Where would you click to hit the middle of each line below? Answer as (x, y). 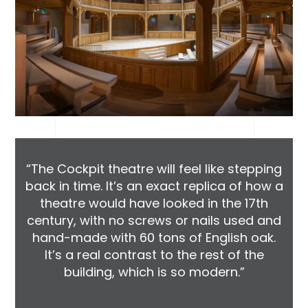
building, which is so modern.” (154, 272)
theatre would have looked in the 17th (154, 203)
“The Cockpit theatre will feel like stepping (154, 169)
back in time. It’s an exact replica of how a (154, 186)
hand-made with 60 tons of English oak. (154, 238)
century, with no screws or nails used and (154, 221)
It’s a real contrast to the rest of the (154, 255)
